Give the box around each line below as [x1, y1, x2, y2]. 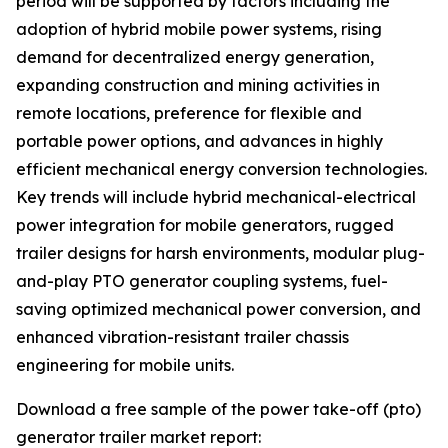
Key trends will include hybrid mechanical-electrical [16, 187, 416, 208]
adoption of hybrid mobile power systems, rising [16, 19, 382, 40]
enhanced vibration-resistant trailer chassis [16, 327, 349, 348]
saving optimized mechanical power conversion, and [16, 299, 421, 320]
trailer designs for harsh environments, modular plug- [16, 243, 425, 264]
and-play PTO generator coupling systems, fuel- [16, 271, 388, 292]
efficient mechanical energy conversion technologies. [16, 159, 427, 180]
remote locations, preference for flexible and [16, 103, 362, 124]
